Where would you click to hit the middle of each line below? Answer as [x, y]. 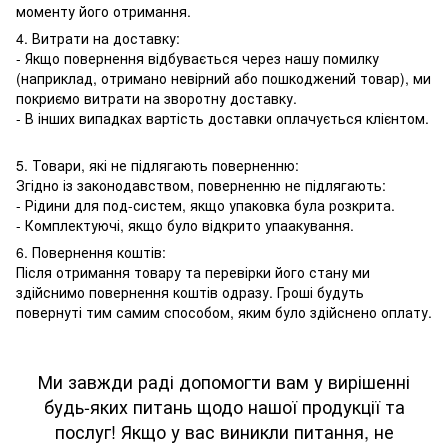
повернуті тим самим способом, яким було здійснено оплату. [224, 311]
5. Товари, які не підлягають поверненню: [157, 164]
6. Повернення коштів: [91, 251]
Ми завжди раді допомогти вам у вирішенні [224, 380]
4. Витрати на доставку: [98, 37]
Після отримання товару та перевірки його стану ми [193, 271]
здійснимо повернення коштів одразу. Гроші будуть [190, 291]
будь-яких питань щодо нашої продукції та [224, 405]
